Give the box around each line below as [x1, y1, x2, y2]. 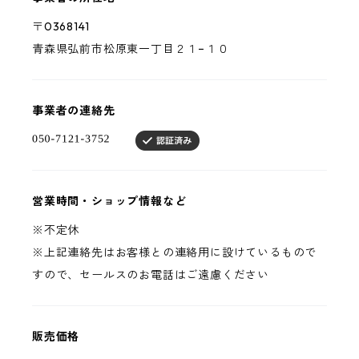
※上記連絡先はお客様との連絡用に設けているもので [32, 245, 317, 260]
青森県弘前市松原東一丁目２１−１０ [32, 42, 229, 56]
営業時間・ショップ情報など [32, 194, 187, 209]
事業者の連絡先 [32, 103, 115, 118]
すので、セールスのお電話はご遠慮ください [32, 268, 270, 283]
